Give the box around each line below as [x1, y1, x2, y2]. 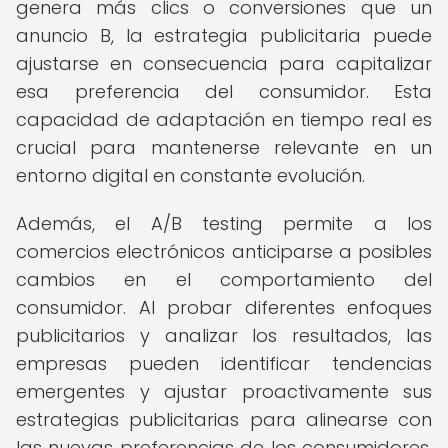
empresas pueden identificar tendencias [16, 351, 432, 376]
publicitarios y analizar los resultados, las [16, 323, 432, 348]
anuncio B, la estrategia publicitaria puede [16, 23, 432, 48]
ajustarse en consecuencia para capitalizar [16, 51, 432, 76]
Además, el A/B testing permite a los [16, 211, 432, 236]
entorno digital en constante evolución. [16, 163, 365, 188]
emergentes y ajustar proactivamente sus [16, 379, 432, 404]
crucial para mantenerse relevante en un [16, 135, 432, 160]
